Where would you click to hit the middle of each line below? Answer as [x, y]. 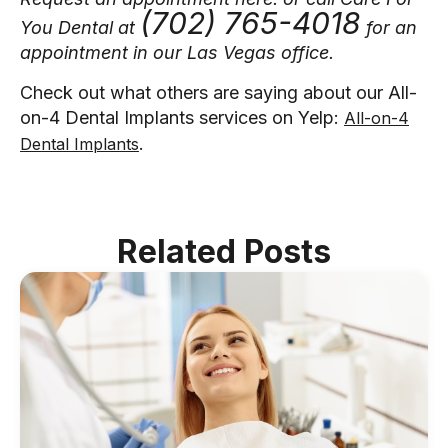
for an [389, 28]
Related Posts [224, 251]
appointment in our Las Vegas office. [177, 53]
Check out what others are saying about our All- [218, 92]
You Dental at [80, 28]
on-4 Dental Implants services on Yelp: [182, 117]
